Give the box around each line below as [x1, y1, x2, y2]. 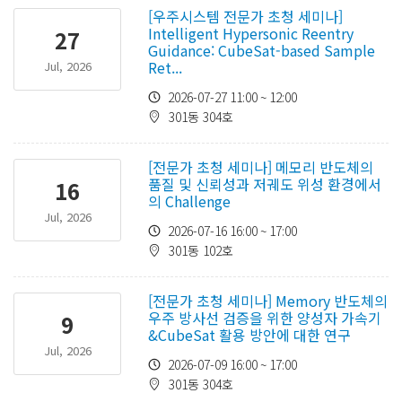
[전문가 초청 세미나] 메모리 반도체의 [148, 156, 373, 178]
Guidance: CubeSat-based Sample [148, 39, 375, 61]
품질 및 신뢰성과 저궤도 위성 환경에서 [148, 173, 381, 195]
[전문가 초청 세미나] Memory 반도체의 [148, 290, 388, 311]
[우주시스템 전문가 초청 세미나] [148, 5, 343, 27]
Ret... [148, 57, 182, 78]
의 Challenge [148, 190, 231, 212]
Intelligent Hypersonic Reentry [148, 22, 354, 44]
